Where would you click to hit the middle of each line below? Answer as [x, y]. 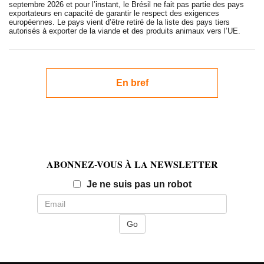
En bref [132, 83]
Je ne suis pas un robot [139, 184]
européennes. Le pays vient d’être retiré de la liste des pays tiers [119, 22]
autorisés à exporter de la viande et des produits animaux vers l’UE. [125, 31]
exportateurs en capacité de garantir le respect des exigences [114, 14]
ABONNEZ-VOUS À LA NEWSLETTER [132, 164]
